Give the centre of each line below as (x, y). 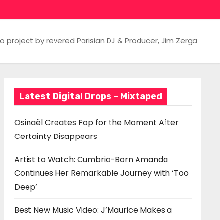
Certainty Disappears (55, 136)
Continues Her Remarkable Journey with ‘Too (101, 173)
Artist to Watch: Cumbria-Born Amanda (91, 159)
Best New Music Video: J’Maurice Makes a (93, 210)
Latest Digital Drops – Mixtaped (90, 96)
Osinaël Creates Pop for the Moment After (96, 122)
